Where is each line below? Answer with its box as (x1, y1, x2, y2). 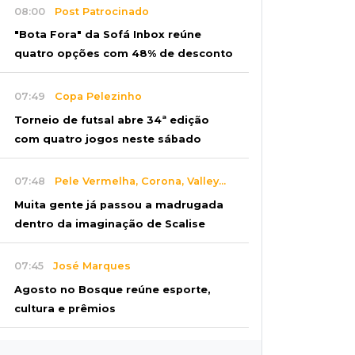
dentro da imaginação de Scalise (14, 217, 205, 230)
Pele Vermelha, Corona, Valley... (45, 175, 226, 188)
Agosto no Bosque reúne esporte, (14, 283, 211, 296)
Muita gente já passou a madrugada (14, 198, 223, 211)
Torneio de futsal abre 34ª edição (14, 113, 209, 126)
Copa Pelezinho (45, 90, 142, 102)
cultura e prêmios (14, 302, 116, 315)
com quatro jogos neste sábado (14, 132, 201, 145)
